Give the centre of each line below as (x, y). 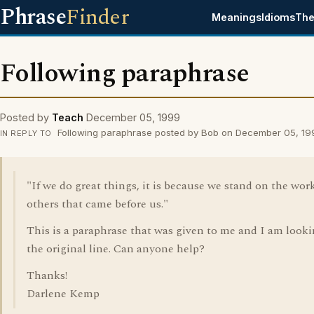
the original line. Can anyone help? (116, 249)
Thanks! (47, 275)
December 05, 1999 (133, 117)
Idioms (279, 17)
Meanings (237, 17)
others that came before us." (97, 204)
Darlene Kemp (63, 294)
